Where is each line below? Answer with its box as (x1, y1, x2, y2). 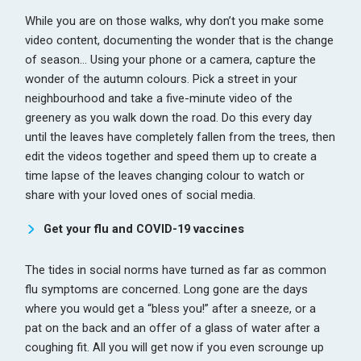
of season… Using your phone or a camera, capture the (25, 52, 317, 68)
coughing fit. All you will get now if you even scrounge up (25, 340, 325, 355)
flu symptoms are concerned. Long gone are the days (25, 282, 309, 297)
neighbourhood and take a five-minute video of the (25, 91, 293, 106)
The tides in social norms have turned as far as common (25, 263, 327, 278)
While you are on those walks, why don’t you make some (25, 14, 325, 29)
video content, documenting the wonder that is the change (25, 33, 334, 48)
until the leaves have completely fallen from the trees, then (25, 130, 336, 145)
